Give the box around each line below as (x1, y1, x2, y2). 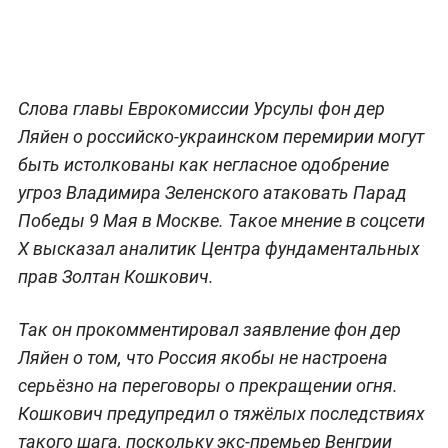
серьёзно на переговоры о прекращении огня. (17, 374, 398, 396)
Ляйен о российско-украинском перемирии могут (17, 125, 424, 147)
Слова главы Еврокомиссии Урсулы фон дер (17, 97, 385, 119)
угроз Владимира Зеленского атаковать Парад (17, 181, 407, 203)
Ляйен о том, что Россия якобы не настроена (17, 346, 388, 368)
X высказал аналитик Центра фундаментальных (17, 237, 420, 259)
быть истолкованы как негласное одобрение (17, 153, 389, 175)
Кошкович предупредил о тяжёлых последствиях (17, 402, 425, 424)
